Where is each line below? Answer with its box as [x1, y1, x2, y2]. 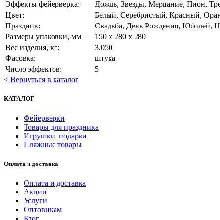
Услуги [24, 196, 47, 205]
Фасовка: [5, 54, 36, 63]
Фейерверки [24, 113, 65, 122]
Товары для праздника [24, 122, 99, 131]
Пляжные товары [24, 140, 82, 149]
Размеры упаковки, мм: [5, 32, 83, 41]
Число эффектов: [5, 65, 62, 74]
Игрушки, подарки [24, 131, 87, 140]
